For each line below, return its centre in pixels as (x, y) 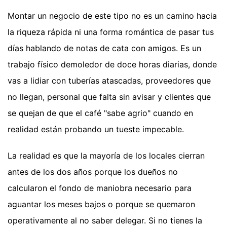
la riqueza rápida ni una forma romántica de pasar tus (111, 32)
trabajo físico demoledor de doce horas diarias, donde (112, 65)
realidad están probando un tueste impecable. (96, 129)
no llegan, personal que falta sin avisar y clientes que (109, 97)
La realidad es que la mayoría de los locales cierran (106, 156)
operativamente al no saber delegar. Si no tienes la (105, 221)
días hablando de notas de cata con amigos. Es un (104, 48)
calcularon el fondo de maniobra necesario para (100, 188)
